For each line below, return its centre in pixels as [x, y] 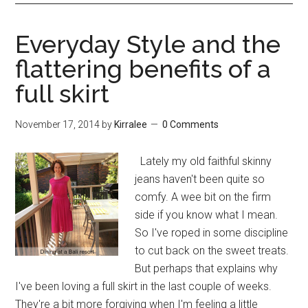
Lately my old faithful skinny [203, 161]
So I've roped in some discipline [212, 233]
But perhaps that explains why [207, 268]
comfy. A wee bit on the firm [203, 197]
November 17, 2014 [58, 124]
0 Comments [191, 124]
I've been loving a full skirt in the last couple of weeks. [144, 286]
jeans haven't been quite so [200, 179]
